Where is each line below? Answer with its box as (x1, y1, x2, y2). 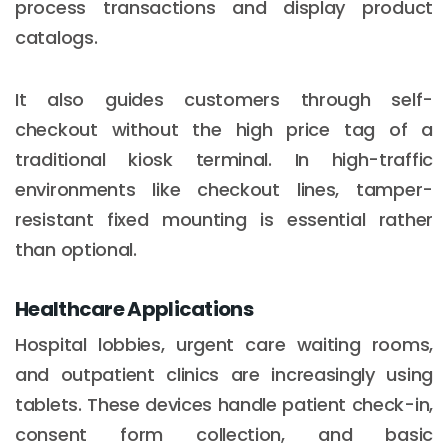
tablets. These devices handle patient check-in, (15, 391, 433, 417)
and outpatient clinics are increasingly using (15, 361, 433, 387)
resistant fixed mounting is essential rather (15, 206, 433, 232)
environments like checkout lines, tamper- (15, 176, 433, 202)
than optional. (15, 236, 137, 262)
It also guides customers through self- (15, 86, 433, 112)
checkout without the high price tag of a (15, 116, 433, 142)
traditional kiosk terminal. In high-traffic (15, 146, 433, 172)
